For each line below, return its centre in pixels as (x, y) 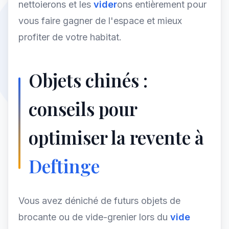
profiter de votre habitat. (70, 37)
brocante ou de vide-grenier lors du (94, 217)
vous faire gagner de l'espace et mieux (100, 21)
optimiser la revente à (116, 137)
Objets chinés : (88, 80)
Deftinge (64, 166)
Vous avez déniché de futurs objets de (99, 201)
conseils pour (83, 109)
